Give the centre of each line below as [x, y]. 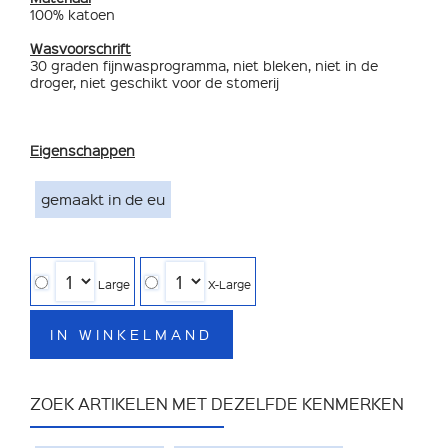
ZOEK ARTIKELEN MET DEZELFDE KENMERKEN [217, 403]
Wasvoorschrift [80, 47]
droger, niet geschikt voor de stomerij [154, 81]
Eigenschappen [82, 149]
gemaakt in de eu [103, 198]
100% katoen [72, 13]
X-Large [229, 284]
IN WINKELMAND [131, 333]
